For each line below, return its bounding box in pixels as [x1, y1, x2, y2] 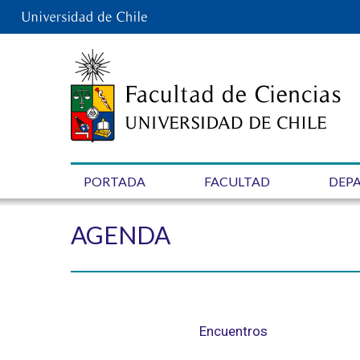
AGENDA [71, 220, 170, 249]
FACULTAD [204, 174, 271, 189]
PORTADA [84, 174, 145, 189]
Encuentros [199, 323, 268, 339]
